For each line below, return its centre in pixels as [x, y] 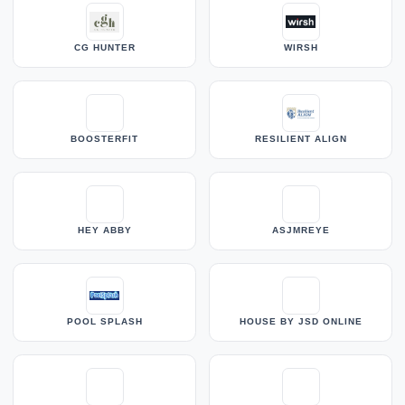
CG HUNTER [104, 48]
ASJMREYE [301, 231]
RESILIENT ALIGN [301, 139]
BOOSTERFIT [104, 139]
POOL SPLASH [104, 322]
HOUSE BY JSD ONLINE [301, 322]
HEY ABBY [104, 231]
